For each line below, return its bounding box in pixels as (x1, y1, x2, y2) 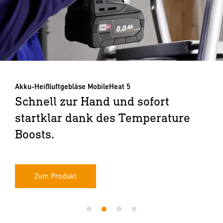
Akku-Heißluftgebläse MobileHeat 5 (15, 82, 130, 91)
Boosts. (15, 126, 54, 141)
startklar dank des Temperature (15, 110, 190, 124)
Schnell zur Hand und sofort (15, 94, 169, 108)
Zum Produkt (34, 172, 77, 180)
